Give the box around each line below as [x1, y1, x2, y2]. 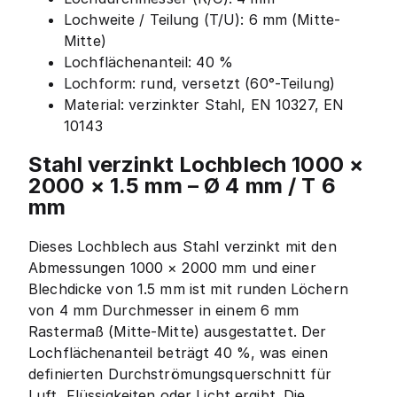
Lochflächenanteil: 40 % [64, 52, 234, 71]
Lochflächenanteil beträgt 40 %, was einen [28, 343, 329, 362]
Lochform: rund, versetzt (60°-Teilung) [64, 74, 335, 92]
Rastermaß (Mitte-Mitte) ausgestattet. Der [28, 322, 327, 340]
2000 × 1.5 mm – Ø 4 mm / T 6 [28, 172, 336, 198]
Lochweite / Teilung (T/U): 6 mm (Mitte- [64, 10, 341, 28]
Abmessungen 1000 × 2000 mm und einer [28, 258, 316, 276]
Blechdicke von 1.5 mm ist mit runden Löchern [28, 279, 348, 298]
